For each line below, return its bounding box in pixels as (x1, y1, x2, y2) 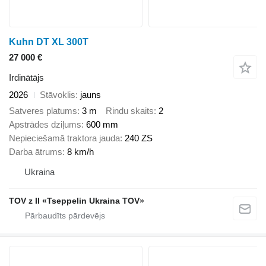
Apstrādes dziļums (9, 119, 81, 129)
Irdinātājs (9, 72, 44, 83)
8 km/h (67, 146, 94, 157)
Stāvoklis (40, 90, 75, 100)
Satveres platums (9, 105, 77, 116)
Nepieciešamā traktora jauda (9, 132, 120, 143)
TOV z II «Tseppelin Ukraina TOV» (9, 195, 144, 205)
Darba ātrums (9, 146, 62, 157)
